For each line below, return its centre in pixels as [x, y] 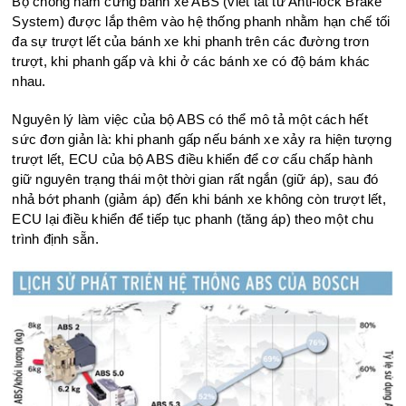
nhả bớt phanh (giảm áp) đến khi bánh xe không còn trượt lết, [199, 198]
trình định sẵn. [55, 238]
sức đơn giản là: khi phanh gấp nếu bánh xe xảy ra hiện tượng [202, 139]
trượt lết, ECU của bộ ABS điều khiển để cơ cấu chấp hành [193, 159]
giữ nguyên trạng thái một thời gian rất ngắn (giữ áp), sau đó [195, 179]
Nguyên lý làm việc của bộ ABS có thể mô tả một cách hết [190, 119]
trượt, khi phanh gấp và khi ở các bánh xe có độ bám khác [191, 61]
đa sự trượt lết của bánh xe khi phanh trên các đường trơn [191, 41]
